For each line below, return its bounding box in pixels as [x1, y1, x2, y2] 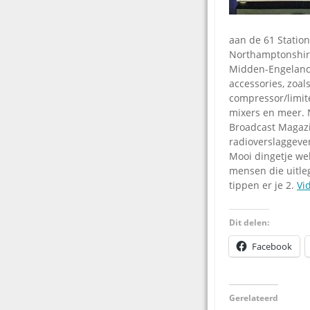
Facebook [252, 240, 292, 253]
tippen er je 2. [229, 179, 297, 192]
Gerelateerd [229, 292, 278, 304]
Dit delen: [229, 217, 269, 229]
